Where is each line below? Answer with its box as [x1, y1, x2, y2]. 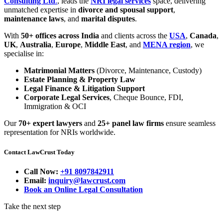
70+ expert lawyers [18, 119, 82, 128]
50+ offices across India [21, 31, 99, 40]
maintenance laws [4, 14, 64, 23]
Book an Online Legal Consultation [24, 185, 143, 194]
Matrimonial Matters [24, 66, 95, 75]
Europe [55, 40, 81, 49]
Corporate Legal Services [24, 93, 110, 102]
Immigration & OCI [24, 102, 86, 111]
